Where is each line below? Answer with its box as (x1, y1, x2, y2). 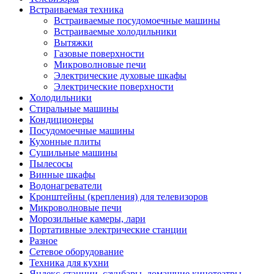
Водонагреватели (29, 180, 102, 191)
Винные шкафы (29, 169, 95, 180)
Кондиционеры (29, 114, 94, 125)
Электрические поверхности (54, 81, 174, 92)
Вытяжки (54, 37, 93, 48)
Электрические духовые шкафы (54, 70, 187, 81)
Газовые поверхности (54, 48, 144, 59)
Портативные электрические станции (29, 224, 187, 235)
